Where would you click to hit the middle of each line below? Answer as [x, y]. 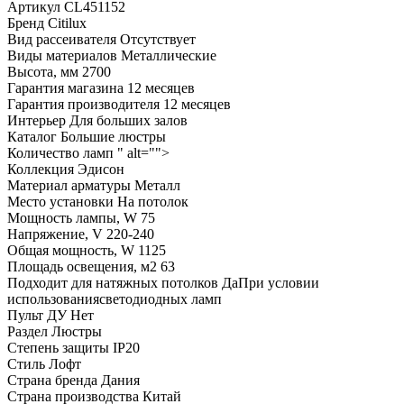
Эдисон [101, 170]
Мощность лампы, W [72, 218]
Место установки [60, 202]
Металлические [169, 56]
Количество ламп [60, 153]
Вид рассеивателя [62, 40]
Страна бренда [52, 381]
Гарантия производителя [83, 105]
